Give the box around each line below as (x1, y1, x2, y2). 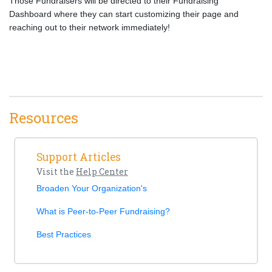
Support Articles (36, 150, 121, 164)
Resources (9, 108, 78, 127)
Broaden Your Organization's (36, 183, 147, 193)
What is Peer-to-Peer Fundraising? (36, 206, 170, 216)
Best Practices (36, 229, 91, 239)
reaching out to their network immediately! (9, 22, 170, 32)
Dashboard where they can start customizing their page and (9, 9, 239, 19)
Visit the (36, 166, 76, 177)
